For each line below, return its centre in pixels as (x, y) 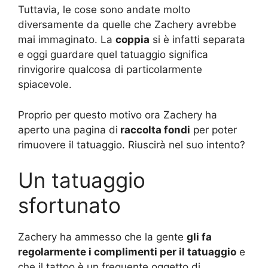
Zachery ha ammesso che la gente (102, 237)
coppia (133, 40)
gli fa (199, 237)
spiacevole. (45, 85)
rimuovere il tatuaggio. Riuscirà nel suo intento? (132, 144)
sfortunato (69, 205)
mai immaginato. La (67, 40)
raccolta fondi (154, 130)
